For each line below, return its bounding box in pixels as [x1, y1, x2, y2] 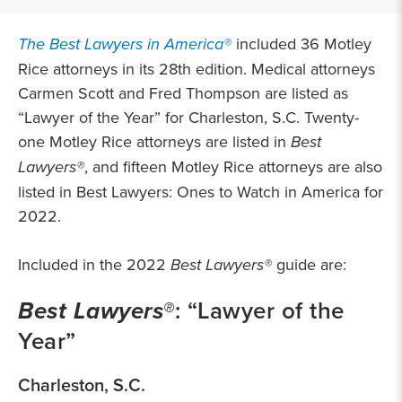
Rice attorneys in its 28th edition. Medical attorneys [18, 57, 375, 80]
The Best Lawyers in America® [18, 32, 232, 56]
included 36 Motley [232, 32, 371, 55]
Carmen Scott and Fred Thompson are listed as [18, 82, 348, 104]
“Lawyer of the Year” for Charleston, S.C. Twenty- [18, 106, 359, 128]
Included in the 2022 [18, 253, 170, 275]
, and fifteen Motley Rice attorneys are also [84, 155, 382, 178]
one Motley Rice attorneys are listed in [18, 130, 291, 153]
